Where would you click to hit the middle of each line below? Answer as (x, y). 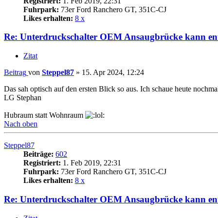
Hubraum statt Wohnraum (45, 115)
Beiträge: (38, 154)
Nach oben (21, 124)
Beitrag (15, 73)
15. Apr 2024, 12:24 (113, 73)
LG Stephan (23, 98)
